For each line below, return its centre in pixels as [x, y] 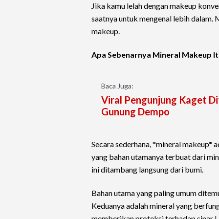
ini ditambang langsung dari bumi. [147, 170]
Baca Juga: [117, 86]
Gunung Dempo [135, 112]
